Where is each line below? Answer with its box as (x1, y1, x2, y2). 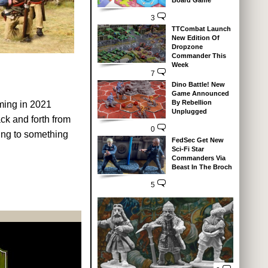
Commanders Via (171, 154, 226, 162)
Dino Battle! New (171, 80, 225, 88)
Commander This (171, 51, 226, 59)
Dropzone (171, 42, 203, 50)
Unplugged (171, 107, 207, 115)
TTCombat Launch (171, 25, 231, 32)
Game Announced (171, 89, 229, 97)
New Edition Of (171, 33, 220, 41)
